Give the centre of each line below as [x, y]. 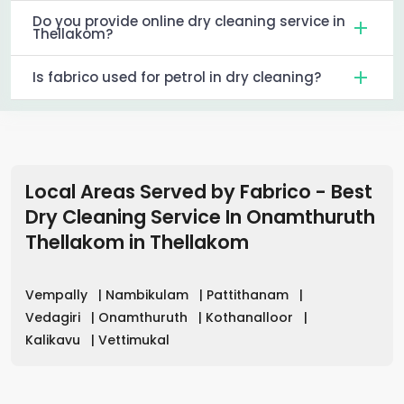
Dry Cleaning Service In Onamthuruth [200, 217]
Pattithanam [249, 295]
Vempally [58, 295]
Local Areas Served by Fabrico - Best [199, 192]
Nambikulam [149, 295]
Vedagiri [55, 318]
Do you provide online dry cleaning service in [189, 22]
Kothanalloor [251, 318]
